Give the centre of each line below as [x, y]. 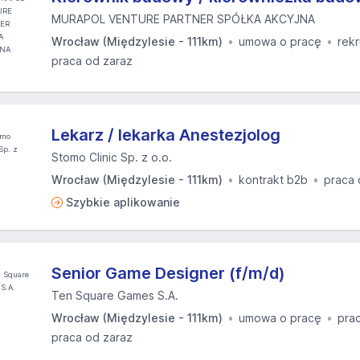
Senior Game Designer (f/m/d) [168, 273]
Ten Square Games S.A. [115, 295]
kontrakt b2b [273, 180]
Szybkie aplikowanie [123, 202]
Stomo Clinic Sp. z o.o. [112, 157]
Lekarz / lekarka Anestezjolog [166, 135]
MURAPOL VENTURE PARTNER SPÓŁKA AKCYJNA [183, 19]
